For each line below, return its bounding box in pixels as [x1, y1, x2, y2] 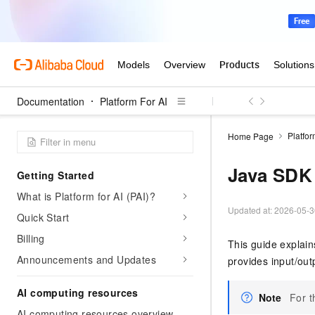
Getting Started [17, 168, 94, 182]
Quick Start [17, 210, 70, 224]
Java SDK [228, 162, 313, 188]
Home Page [228, 129, 274, 142]
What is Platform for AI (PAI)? [17, 189, 155, 203]
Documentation [17, 94, 84, 108]
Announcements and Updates [17, 252, 156, 266]
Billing [17, 231, 45, 245]
